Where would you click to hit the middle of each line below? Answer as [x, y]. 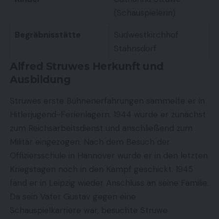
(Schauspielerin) [144, 13]
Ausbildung [40, 80]
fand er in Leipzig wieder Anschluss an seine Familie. [109, 183]
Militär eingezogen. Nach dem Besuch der [90, 142]
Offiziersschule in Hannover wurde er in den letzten [109, 155]
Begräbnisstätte [47, 35]
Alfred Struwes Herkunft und [87, 66]
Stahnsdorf [135, 49]
